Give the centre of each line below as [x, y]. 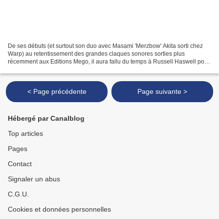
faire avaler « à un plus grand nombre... [60, 69]
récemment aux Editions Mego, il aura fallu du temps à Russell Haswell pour [109, 61]
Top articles [25, 133]
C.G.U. [18, 194]
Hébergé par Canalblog [46, 118]
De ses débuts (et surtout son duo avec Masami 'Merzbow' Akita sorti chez [105, 46]
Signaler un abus [34, 179]
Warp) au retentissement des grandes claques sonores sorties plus [96, 54]
